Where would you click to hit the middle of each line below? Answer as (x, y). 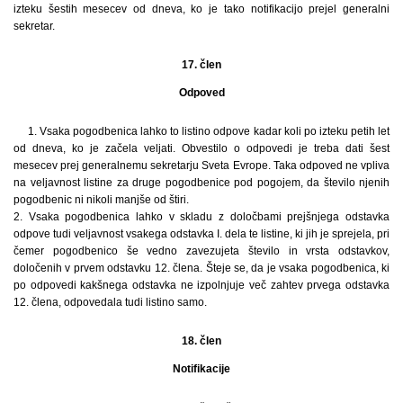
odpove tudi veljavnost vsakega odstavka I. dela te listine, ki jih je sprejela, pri (201, 234)
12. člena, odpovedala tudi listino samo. (110, 303)
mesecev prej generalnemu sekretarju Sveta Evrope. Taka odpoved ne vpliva (201, 166)
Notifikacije (201, 369)
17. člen (201, 65)
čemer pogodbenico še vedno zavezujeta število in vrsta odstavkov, (201, 251)
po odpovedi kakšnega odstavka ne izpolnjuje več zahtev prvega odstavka (201, 286)
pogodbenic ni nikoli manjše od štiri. (101, 200)
